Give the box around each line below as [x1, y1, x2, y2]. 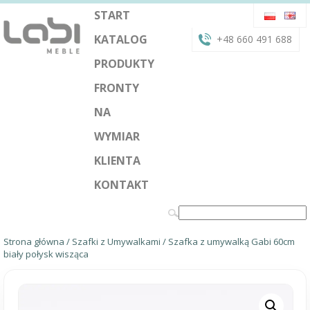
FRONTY [94, 80, 139, 95]
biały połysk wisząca [3, 248, 89, 260]
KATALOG [94, 32, 147, 47]
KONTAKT [94, 177, 149, 192]
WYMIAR [94, 129, 140, 144]
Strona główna [3, 235, 64, 248]
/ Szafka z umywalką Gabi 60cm [161, 235, 295, 248]
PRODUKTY [94, 56, 154, 71]
